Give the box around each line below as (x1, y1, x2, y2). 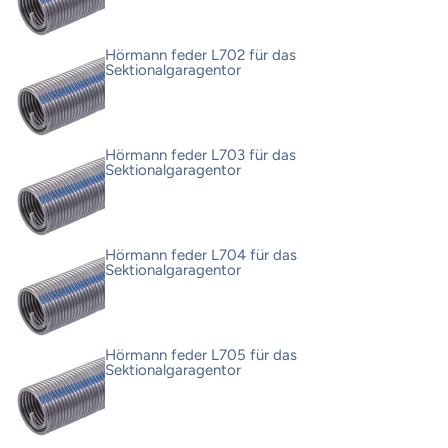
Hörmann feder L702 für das (105, 46, 296, 65)
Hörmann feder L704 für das (105, 246, 297, 265)
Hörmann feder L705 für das (105, 346, 297, 365)
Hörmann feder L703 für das (105, 146, 296, 165)
